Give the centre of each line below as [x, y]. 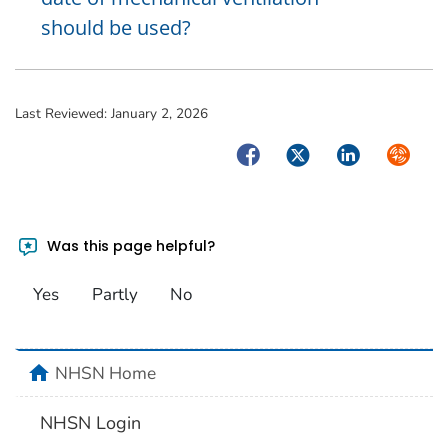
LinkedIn [366, 152]
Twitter [310, 152]
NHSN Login [91, 422]
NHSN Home [105, 373]
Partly [114, 294]
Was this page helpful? [129, 246]
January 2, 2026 [159, 113]
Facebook [271, 152]
